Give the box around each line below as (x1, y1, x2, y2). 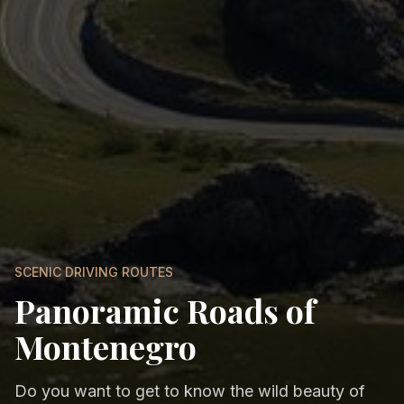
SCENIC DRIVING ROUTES (14, 264, 173, 280)
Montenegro (14, 325, 197, 369)
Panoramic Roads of (14, 289, 316, 333)
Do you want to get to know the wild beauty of (14, 381, 365, 401)
